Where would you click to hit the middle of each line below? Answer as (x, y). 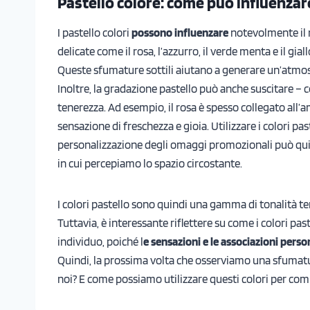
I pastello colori (94, 32)
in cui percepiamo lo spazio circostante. (150, 163)
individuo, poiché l (100, 241)
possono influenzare (181, 32)
